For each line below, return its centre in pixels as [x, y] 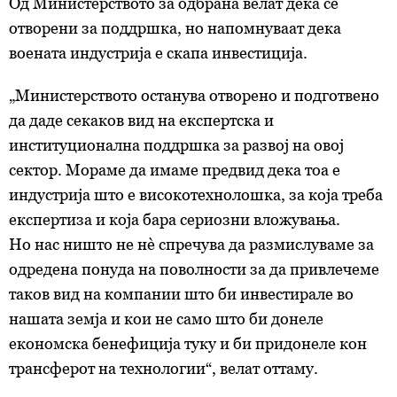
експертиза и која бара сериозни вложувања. [175, 220]
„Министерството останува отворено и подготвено [194, 96]
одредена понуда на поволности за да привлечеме [194, 269]
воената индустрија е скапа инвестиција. [158, 53]
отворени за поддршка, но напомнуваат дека [175, 28]
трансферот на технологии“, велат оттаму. [163, 369]
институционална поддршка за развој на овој [176, 145]
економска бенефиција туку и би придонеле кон [188, 344]
